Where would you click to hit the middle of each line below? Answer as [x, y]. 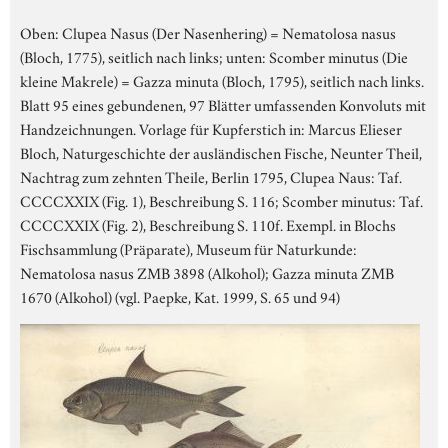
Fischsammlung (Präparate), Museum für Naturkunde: [188, 247]
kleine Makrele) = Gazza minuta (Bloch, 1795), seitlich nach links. [222, 79]
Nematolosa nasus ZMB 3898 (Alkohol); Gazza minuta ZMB [207, 271]
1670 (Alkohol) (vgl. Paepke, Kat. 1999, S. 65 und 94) [180, 295]
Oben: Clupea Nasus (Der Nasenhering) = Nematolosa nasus [208, 31]
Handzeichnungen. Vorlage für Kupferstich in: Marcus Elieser [211, 127]
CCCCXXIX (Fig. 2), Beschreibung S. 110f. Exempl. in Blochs [208, 223]
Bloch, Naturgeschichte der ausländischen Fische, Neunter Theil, [221, 151]
